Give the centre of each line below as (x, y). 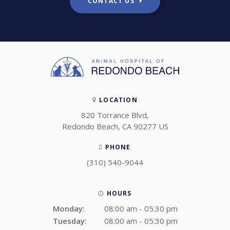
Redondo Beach (90, 126)
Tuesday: (70, 221)
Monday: (69, 208)
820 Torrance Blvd (114, 115)
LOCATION (118, 100)
